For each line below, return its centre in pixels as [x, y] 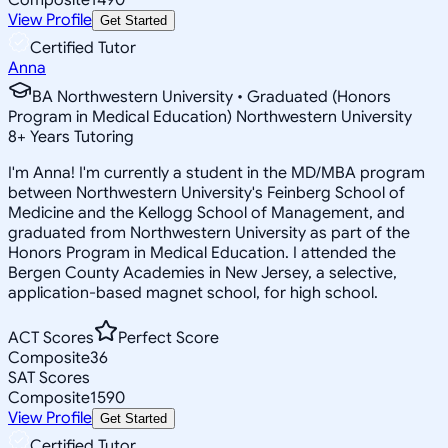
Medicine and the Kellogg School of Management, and [206, 212]
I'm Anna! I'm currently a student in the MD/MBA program [216, 172]
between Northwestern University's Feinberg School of [206, 192]
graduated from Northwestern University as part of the [209, 232]
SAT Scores [49, 377]
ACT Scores [51, 337]
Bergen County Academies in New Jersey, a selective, [202, 272]
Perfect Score [168, 337]
